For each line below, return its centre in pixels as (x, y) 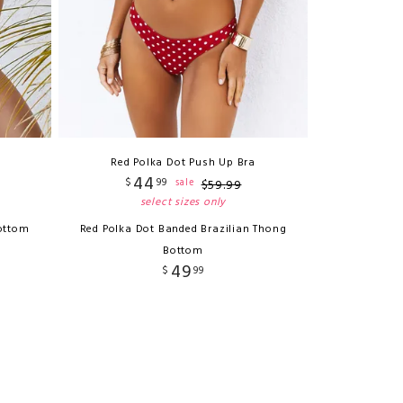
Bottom (183, 251)
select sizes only (183, 203)
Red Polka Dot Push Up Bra (183, 163)
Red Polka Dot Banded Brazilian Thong (183, 230)
